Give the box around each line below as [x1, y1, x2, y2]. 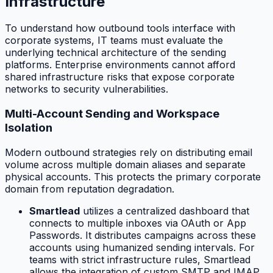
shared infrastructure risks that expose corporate [5, 71, 235, 83]
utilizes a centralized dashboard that [80, 204, 249, 217]
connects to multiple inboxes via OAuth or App [29, 216, 246, 229]
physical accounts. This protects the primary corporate [5, 170, 261, 183]
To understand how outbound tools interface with [5, 22, 235, 35]
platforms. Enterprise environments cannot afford [5, 58, 235, 71]
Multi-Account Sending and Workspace [5, 107, 219, 121]
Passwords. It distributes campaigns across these [29, 229, 256, 241]
